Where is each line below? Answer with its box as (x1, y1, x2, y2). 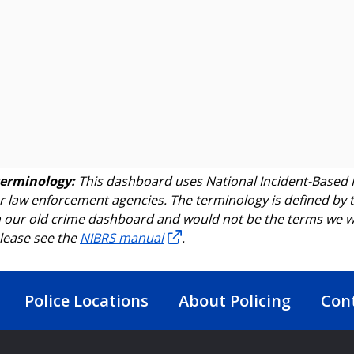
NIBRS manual (80, 228, 164, 247)
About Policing (179, 290, 291, 312)
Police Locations (24, 290, 149, 312)
